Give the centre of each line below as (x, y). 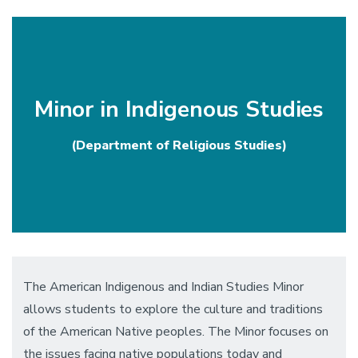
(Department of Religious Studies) (179, 146)
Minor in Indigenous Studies (179, 110)
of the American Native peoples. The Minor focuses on (176, 332)
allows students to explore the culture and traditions (173, 310)
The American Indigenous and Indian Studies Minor (163, 287)
